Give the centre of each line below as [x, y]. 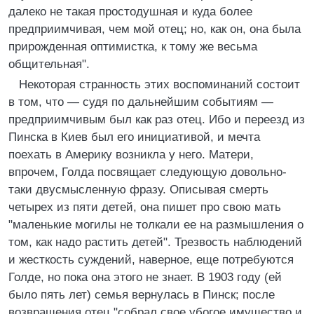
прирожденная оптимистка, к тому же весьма [133, 47]
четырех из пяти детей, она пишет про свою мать [145, 207]
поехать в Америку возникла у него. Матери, [131, 155]
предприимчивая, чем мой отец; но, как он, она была [155, 29]
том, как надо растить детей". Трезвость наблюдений [155, 242]
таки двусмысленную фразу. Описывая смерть [138, 190]
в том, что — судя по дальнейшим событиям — [141, 102]
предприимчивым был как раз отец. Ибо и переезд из [157, 120]
